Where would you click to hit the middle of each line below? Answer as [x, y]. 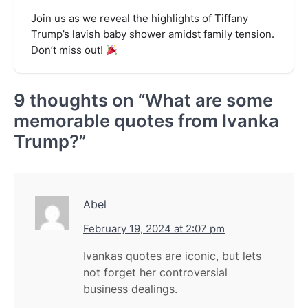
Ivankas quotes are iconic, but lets [172, 256]
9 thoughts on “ [79, 100]
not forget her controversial [155, 273]
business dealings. [130, 289]
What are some [209, 100]
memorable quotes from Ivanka [146, 121]
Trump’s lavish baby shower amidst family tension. [153, 35]
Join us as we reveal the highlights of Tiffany [140, 19]
